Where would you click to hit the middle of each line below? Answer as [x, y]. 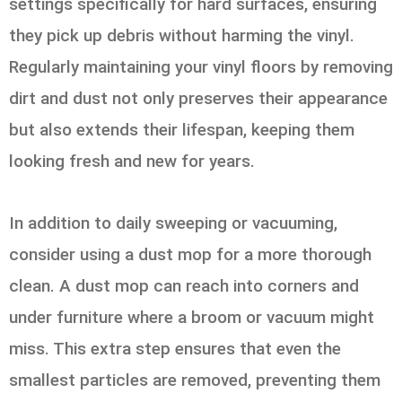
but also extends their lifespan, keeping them [182, 130]
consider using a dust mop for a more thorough [190, 254]
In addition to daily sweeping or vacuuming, [173, 223]
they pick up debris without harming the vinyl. [182, 36]
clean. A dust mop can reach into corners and [184, 285]
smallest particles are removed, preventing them [195, 380]
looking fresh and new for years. [132, 162]
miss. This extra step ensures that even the [175, 348]
